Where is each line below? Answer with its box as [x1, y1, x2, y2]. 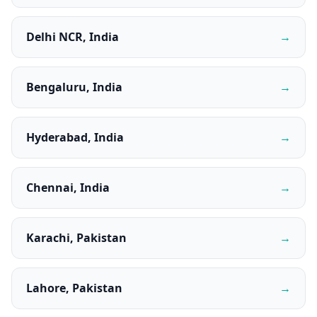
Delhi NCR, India [26, 29, 119, 45]
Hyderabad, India [26, 129, 124, 145]
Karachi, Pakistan [26, 230, 127, 246]
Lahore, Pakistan [26, 280, 122, 296]
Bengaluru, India [26, 79, 122, 95]
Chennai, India [26, 180, 110, 195]
